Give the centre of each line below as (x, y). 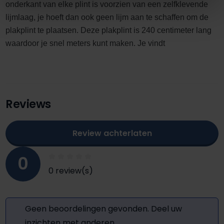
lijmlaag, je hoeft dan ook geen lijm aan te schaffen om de (107, 17)
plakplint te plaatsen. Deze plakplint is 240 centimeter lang (108, 30)
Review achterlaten (112, 133)
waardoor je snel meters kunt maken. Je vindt (86, 43)
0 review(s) (71, 170)
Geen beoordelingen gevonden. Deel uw (103, 208)
